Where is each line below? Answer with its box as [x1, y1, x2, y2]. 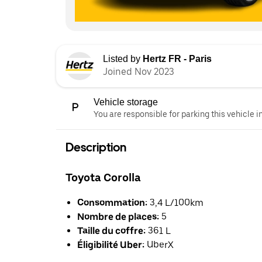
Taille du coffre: [77, 225, 146, 237]
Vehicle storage [94, 96, 158, 107]
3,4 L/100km [147, 197, 204, 209]
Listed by [103, 53, 143, 64]
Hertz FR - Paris [143, 53, 212, 64]
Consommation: [77, 197, 147, 209]
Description [65, 140, 126, 154]
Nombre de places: [77, 211, 159, 223]
